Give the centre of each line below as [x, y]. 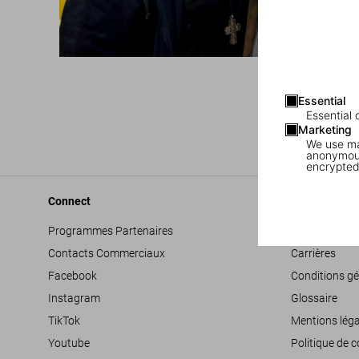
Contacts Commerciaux [107, 253]
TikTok [64, 321]
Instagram [74, 298]
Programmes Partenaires [111, 231]
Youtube [69, 343]
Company [315, 201]
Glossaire [314, 298]
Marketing [325, 129]
